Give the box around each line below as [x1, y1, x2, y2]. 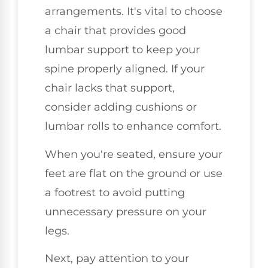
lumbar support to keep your [45, 43, 200, 57]
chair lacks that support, [45, 81, 175, 95]
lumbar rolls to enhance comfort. [45, 120, 221, 133]
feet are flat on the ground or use [45, 166, 223, 180]
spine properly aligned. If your [45, 62, 205, 76]
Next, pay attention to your [45, 251, 189, 265]
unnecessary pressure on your [45, 205, 206, 218]
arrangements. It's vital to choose [45, 5, 223, 19]
